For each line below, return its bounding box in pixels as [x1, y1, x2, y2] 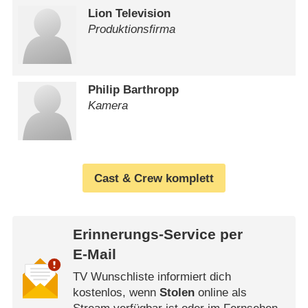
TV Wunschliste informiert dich [72, 269, 231, 283]
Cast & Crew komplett [94, 171, 214, 185]
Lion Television [88, 7, 171, 21]
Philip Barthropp [88, 82, 179, 96]
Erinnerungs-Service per [72, 226, 243, 243]
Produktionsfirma [88, 23, 176, 36]
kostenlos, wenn [72, 285, 159, 299]
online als [194, 285, 247, 299]
